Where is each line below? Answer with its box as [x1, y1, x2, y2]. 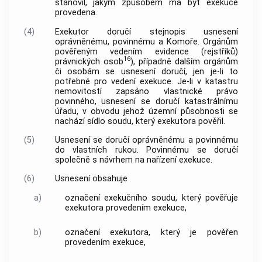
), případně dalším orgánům [130, 56, 238, 67]
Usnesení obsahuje [54, 174, 127, 184]
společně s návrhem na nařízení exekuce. [54, 154, 212, 165]
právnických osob [54, 56, 123, 67]
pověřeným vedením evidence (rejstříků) [54, 46, 238, 57]
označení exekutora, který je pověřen [64, 227, 238, 238]
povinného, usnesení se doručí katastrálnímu [54, 96, 238, 106]
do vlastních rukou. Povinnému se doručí [54, 144, 238, 155]
